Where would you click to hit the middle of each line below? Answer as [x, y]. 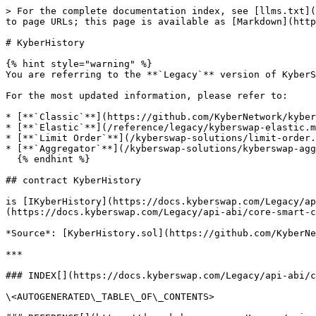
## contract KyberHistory [73, 180]
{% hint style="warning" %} [79, 64]
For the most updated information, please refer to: [147, 96]
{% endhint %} [11, 159]
